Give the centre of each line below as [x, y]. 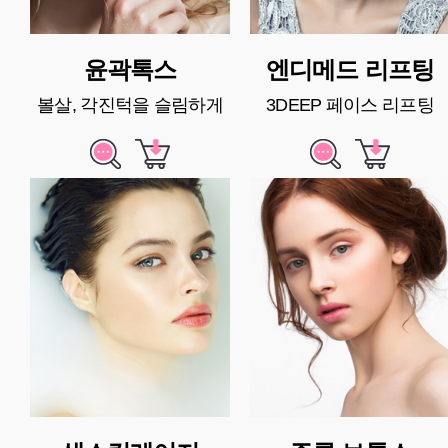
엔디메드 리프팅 [350, 70]
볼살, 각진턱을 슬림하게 [130, 105]
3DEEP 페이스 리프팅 [350, 105]
